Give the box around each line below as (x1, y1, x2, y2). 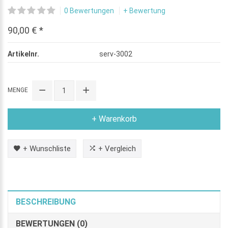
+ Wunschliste (23, 144, 71, 153)
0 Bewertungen (64, 6, 114, 15)
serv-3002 (99, 49, 132, 58)
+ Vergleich (98, 144, 136, 153)
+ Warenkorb (91, 113, 137, 124)
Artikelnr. (8, 49, 39, 58)
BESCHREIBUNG (16, 196, 76, 207)
